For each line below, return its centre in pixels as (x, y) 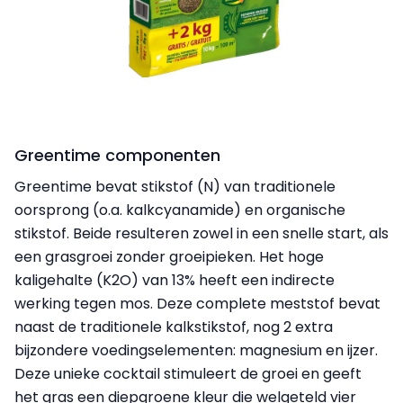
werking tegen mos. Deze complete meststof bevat (197, 304)
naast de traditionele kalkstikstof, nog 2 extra (174, 327)
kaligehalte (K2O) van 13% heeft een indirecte (175, 281)
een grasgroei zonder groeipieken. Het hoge (169, 257)
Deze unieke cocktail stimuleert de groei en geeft (188, 374)
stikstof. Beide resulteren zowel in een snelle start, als (201, 234)
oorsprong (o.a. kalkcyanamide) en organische (180, 210)
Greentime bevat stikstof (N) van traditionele (175, 187)
